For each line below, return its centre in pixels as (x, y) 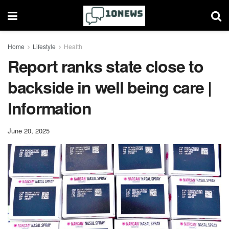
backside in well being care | (110, 87)
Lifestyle (44, 46)
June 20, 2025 (29, 130)
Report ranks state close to (106, 66)
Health (73, 46)
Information (50, 108)
